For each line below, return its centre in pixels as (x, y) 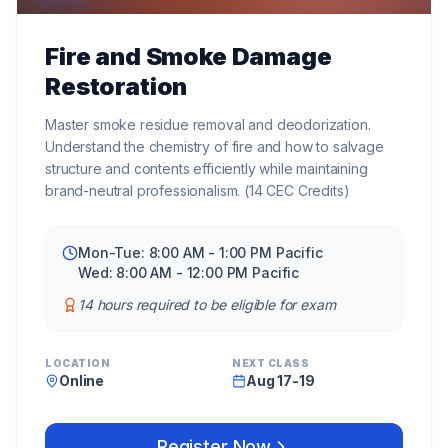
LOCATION (77, 362)
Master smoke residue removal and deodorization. (208, 124)
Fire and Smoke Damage (188, 56)
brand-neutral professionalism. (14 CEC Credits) (197, 190)
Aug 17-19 (280, 380)
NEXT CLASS (270, 362)
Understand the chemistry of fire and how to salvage (214, 146)
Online (82, 380)
